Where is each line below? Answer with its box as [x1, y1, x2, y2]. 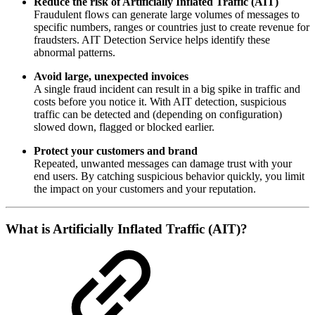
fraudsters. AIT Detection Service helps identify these [34, 33, 270, 46]
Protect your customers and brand [34, 144, 198, 157]
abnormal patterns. [34, 46, 115, 58]
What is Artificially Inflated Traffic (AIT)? [6, 221, 247, 236]
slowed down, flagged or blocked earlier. [34, 120, 214, 133]
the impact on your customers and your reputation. [34, 182, 256, 195]
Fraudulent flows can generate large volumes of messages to [34, 8, 300, 20]
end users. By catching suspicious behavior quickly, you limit [34, 169, 304, 182]
